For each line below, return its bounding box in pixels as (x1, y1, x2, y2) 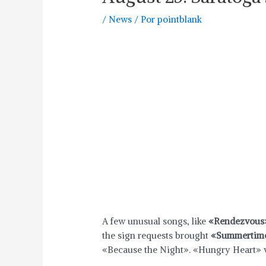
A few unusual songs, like (102, 216, 209, 227)
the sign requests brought (102, 230, 211, 242)
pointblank (157, 14, 202, 26)
